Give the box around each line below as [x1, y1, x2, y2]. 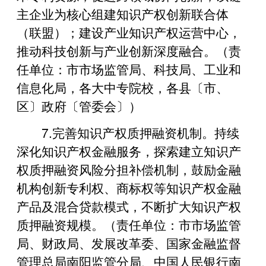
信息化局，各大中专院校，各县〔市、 [17, 78, 229, 96]
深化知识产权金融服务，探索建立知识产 [17, 141, 241, 160]
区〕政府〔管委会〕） [17, 96, 141, 115]
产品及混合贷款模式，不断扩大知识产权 [17, 197, 241, 215]
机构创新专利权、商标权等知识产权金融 [17, 178, 241, 197]
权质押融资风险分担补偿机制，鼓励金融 [17, 160, 241, 178]
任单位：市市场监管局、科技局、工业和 [17, 59, 241, 78]
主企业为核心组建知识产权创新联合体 [17, 4, 229, 23]
